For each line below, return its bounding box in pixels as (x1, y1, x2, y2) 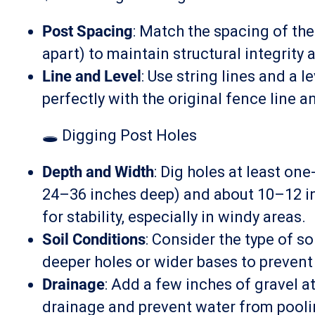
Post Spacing (42, 22, 133, 40)
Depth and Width (42, 163, 154, 181)
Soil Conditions (42, 231, 146, 248)
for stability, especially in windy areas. (42, 208, 306, 226)
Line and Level (42, 67, 141, 85)
